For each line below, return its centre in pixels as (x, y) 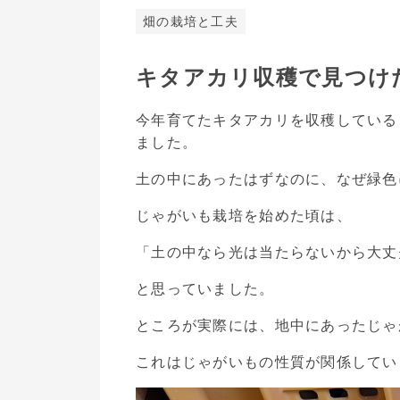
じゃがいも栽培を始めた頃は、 (244, 216)
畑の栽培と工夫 (191, 22)
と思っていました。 (205, 289)
